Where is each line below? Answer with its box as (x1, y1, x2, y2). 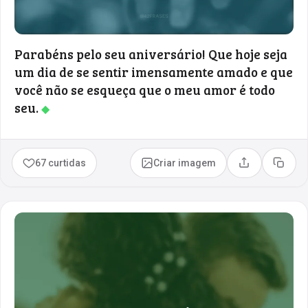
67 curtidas (35, 157, 87, 168)
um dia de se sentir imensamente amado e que (14, 63, 293, 80)
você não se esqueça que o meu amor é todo (14, 80, 275, 98)
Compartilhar (243, 162, 303, 173)
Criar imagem (153, 157, 217, 168)
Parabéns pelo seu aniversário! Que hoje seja (14, 45, 287, 63)
